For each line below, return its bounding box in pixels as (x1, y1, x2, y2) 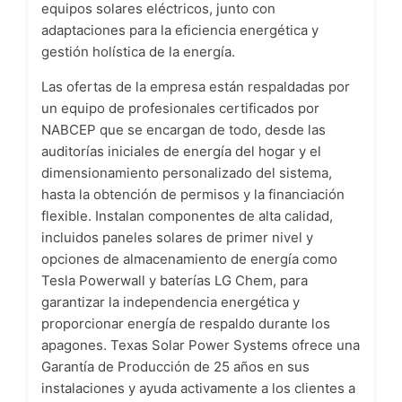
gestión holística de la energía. (41, 42, 235, 60)
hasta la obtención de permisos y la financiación (41, 185, 345, 203)
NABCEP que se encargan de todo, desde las (41, 120, 326, 138)
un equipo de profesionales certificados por (41, 99, 319, 117)
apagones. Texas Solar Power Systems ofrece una (41, 336, 360, 354)
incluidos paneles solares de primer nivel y (41, 228, 313, 246)
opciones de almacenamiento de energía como (41, 249, 337, 267)
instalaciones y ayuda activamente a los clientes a (41, 379, 355, 397)
